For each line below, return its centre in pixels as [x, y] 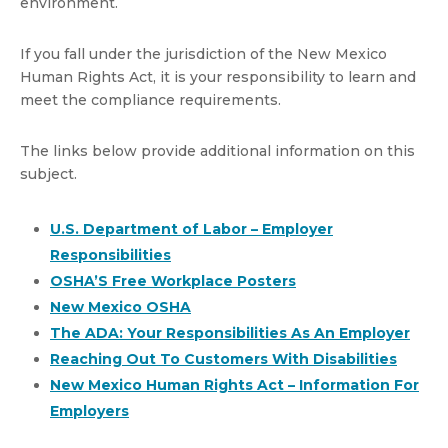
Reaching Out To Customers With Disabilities [223, 359]
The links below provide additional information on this [217, 151]
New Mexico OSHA [120, 307]
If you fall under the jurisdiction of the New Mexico [203, 54]
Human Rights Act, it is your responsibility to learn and [218, 77]
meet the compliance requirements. [150, 100]
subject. [48, 174]
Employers [89, 411]
